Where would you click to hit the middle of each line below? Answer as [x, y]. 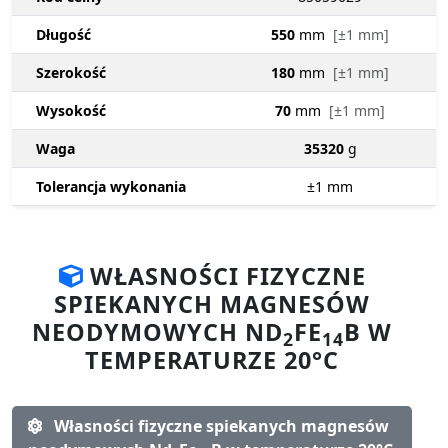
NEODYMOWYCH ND [157, 332]
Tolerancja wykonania [111, 187]
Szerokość [71, 73]
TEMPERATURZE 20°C [212, 360]
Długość [63, 35]
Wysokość [71, 111]
